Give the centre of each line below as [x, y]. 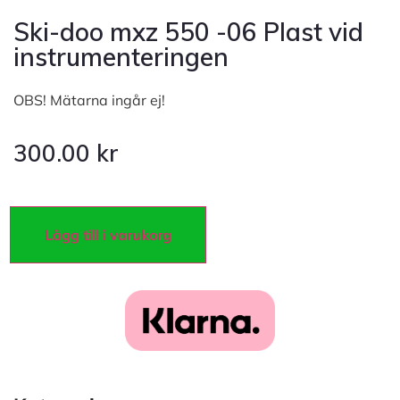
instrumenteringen [121, 56]
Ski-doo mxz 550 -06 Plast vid [188, 31]
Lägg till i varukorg [108, 234]
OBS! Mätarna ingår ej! [89, 100]
